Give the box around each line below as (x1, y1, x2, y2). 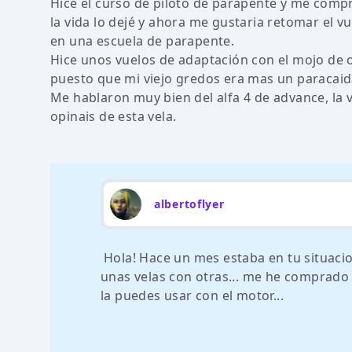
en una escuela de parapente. (50, 32, 235, 49)
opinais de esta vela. (50, 108, 177, 125)
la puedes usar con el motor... (101, 287, 284, 304)
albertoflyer (154, 196, 225, 211)
